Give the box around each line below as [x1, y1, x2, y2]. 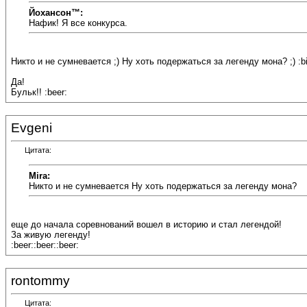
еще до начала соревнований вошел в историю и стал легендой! [11, 219, 282, 230]
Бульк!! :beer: [11, 87, 67, 98]
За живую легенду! [11, 230, 90, 241]
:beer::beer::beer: [11, 240, 79, 251]
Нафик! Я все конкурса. [29, 17, 127, 28]
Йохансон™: [29, 7, 83, 18]
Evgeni [11, 121, 52, 135]
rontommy [11, 273, 70, 288]
